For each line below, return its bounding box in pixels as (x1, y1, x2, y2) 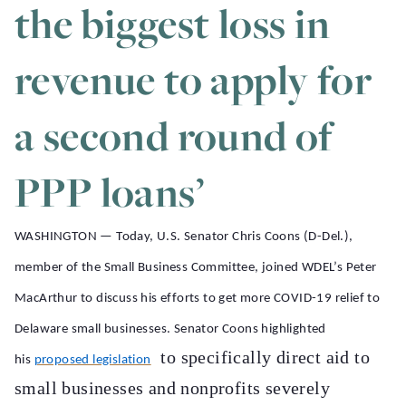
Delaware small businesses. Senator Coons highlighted (14, 323, 326, 336)
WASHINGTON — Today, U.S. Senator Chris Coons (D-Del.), (14, 230, 353, 244)
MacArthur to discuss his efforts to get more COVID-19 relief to (14, 292, 381, 305)
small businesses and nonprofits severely (14, 378, 330, 398)
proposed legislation (34, 353, 151, 367)
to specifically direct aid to (150, 347, 371, 367)
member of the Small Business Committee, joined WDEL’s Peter (14, 261, 377, 275)
